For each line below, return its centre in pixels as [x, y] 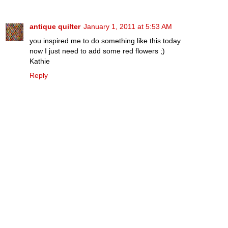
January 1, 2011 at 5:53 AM [128, 27]
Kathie [40, 61]
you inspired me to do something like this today [105, 41]
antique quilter [55, 27]
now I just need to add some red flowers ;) [97, 51]
